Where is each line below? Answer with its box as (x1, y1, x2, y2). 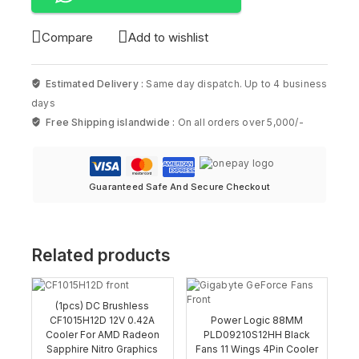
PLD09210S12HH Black (203, 329, 310, 341)
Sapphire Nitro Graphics (46, 343, 159, 356)
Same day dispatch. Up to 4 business (146, 77, 328, 90)
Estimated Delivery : (46, 77, 147, 90)
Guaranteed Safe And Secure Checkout (89, 180, 270, 192)
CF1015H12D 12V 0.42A (50, 314, 155, 327)
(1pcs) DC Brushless (55, 300, 150, 313)
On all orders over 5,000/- (177, 115, 304, 128)
